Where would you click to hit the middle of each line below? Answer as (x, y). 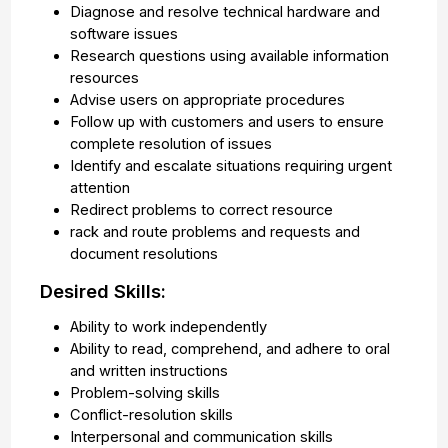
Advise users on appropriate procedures (207, 100)
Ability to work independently (168, 327)
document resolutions (143, 254)
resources (104, 78)
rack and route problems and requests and (214, 232)
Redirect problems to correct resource (201, 210)
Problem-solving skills (144, 393)
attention (99, 188)
